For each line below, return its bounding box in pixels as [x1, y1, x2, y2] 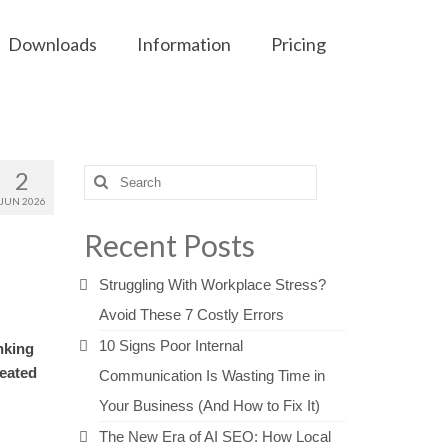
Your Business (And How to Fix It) [98, 397, 320, 414]
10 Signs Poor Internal [98, 337, 243, 354]
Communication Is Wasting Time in [98, 367, 325, 384]
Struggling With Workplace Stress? [98, 276, 326, 293]
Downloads [7, 33, 97, 55]
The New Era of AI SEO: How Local [98, 428, 331, 445]
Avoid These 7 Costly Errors [98, 306, 284, 323]
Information [136, 33, 231, 55]
